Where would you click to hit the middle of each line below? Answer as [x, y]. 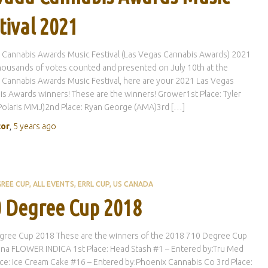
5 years [26, 127]
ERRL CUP [93, 184]
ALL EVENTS [53, 184]
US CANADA [133, 184]
